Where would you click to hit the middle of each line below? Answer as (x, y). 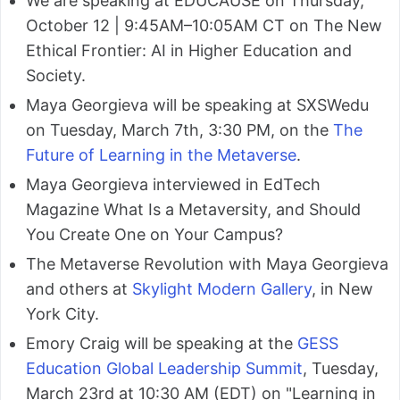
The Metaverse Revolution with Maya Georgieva (207, 264)
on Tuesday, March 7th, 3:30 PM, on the (179, 130)
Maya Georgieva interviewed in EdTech (173, 185)
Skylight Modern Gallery (222, 289)
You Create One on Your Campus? (154, 235)
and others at (79, 289)
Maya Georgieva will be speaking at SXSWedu (197, 105)
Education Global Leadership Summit (164, 369)
